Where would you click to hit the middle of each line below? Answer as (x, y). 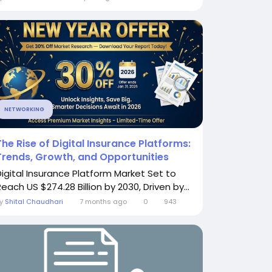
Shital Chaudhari (34, 202)
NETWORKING (24, 109)
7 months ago (103, 202)
